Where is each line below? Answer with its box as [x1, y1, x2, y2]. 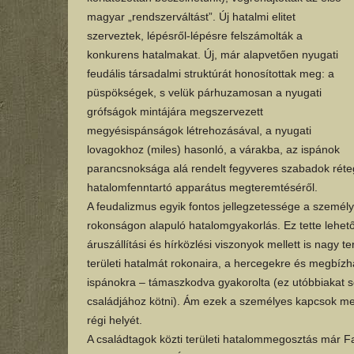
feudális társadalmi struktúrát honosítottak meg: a [86, 67, 334, 81]
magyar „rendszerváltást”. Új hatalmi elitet [86, 10, 296, 24]
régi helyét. [86, 314, 145, 327]
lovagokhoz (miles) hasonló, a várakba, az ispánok [86, 143, 340, 156]
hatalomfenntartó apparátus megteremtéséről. [86, 181, 321, 194]
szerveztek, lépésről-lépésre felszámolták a [86, 29, 303, 43]
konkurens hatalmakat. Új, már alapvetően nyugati [86, 48, 338, 62]
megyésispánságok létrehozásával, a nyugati [86, 124, 311, 137]
